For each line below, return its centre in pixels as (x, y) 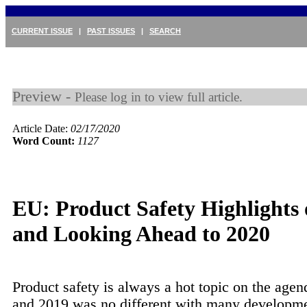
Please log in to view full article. (159, 97)
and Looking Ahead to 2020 (141, 234)
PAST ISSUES (111, 31)
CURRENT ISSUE (42, 31)
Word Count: (44, 141)
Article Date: (41, 128)
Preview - (44, 97)
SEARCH (165, 31)
